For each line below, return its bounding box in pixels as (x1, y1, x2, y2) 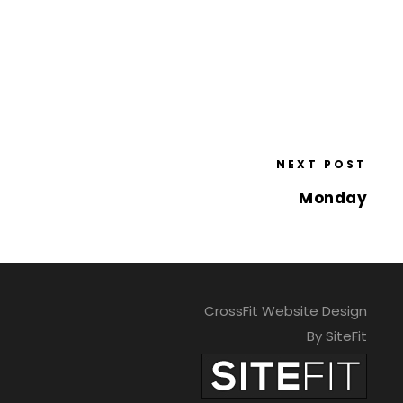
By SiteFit (306, 327, 367, 345)
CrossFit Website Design (203, 301, 367, 320)
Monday (299, 187, 367, 209)
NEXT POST (276, 157, 367, 172)
